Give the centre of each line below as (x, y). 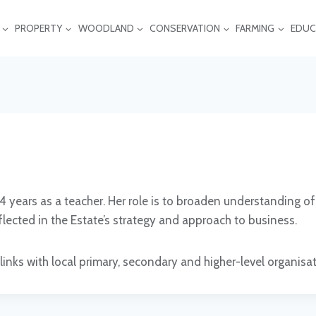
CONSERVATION (184, 28)
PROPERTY (39, 28)
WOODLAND (106, 28)
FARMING (255, 28)
